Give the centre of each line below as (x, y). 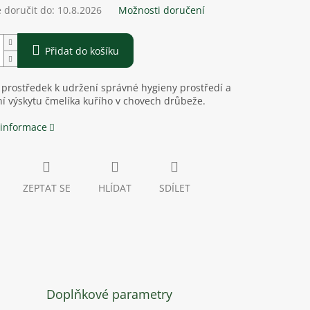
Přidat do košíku (82, 51)
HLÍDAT (115, 188)
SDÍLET (174, 188)
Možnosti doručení (161, 10)
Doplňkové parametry (110, 294)
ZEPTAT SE (46, 188)
